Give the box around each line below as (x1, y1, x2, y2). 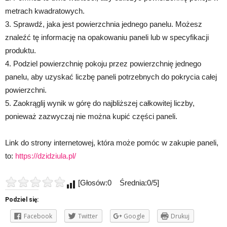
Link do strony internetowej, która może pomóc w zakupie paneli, (5, 138, 218, 147)
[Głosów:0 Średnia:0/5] (76, 178, 159, 187)
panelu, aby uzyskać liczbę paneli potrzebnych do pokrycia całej (5, 72, 217, 82)
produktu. (5, 46, 36, 55)
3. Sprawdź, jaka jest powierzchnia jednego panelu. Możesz (5, 20, 202, 29)
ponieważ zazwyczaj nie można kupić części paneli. (5, 112, 177, 121)
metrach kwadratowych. (5, 7, 85, 16)
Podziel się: (5, 196, 39, 204)
